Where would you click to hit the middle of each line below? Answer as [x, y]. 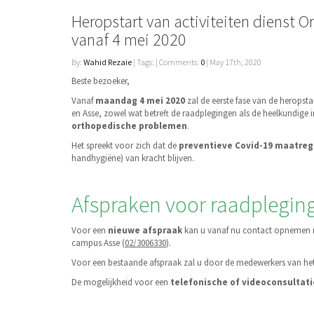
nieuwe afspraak [145, 231]
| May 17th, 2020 [233, 62]
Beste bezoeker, [101, 81]
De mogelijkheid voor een [121, 282]
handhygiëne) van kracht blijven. [133, 158]
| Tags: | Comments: [166, 62]
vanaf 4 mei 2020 [129, 40]
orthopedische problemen [129, 126]
